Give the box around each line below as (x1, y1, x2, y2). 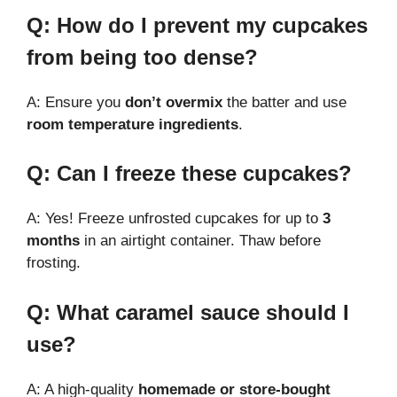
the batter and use (222, 93, 346, 111)
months (27, 232, 80, 250)
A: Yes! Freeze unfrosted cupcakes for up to (27, 210, 323, 228)
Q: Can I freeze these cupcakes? (27, 161, 352, 186)
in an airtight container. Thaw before (80, 232, 321, 250)
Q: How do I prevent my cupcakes (27, 12, 368, 37)
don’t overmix (125, 93, 222, 111)
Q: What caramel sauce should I (27, 300, 349, 324)
